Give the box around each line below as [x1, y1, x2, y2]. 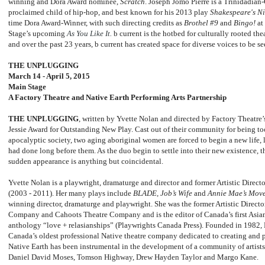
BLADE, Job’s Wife [133, 189, 194, 198]
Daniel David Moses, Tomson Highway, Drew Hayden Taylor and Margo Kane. [8, 253, 260, 262]
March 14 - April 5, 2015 [8, 72, 90, 81]
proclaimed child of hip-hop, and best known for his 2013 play [8, 8, 210, 17]
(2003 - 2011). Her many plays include [8, 189, 133, 198]
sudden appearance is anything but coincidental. [8, 157, 163, 166]
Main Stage [8, 82, 46, 92]
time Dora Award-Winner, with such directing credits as [8, 18, 184, 28]
